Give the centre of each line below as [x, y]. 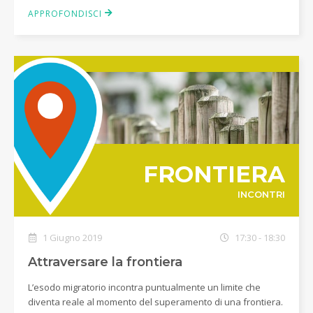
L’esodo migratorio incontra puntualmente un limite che [144, 287]
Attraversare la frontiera [105, 262]
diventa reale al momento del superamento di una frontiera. [155, 301]
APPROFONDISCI [66, 14]
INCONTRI [261, 195]
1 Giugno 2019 [71, 237]
